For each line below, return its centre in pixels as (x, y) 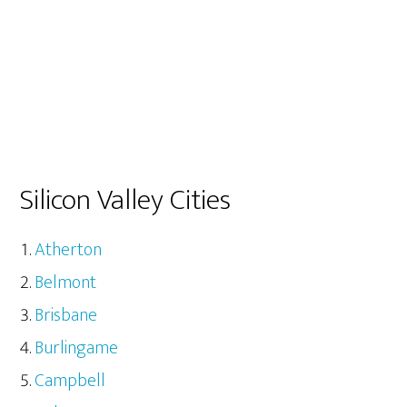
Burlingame (77, 347)
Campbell (70, 380)
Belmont (66, 282)
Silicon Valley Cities (126, 200)
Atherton (69, 249)
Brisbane (66, 315)
